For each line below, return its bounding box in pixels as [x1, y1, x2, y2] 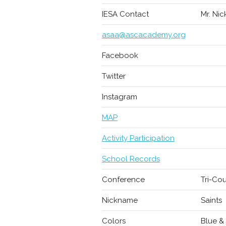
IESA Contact [101, 10, 149, 19]
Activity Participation [101, 134, 175, 143]
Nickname [101, 196, 138, 205]
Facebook [101, 51, 138, 60]
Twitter [101, 72, 126, 81]
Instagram [101, 92, 137, 101]
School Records [101, 154, 160, 163]
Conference [101, 175, 145, 184]
